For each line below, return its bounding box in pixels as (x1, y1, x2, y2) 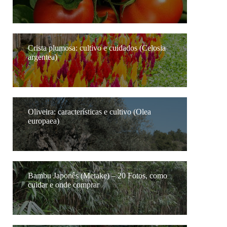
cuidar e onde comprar (28, 180, 99, 189)
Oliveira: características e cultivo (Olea (28, 107, 151, 116)
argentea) (28, 52, 57, 61)
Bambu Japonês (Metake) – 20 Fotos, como (28, 171, 167, 180)
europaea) (28, 116, 59, 125)
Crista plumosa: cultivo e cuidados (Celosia (28, 43, 166, 52)
